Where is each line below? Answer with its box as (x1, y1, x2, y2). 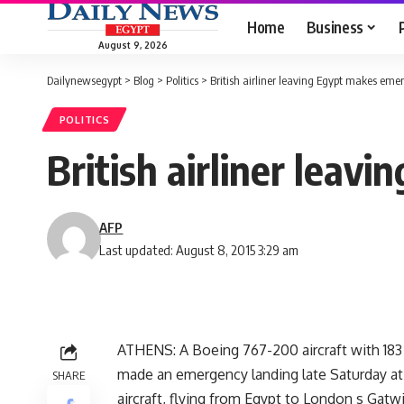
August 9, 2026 (97, 39, 168, 50)
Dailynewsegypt (47, 73, 122, 87)
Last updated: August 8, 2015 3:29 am (99, 242, 299, 259)
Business (306, 16, 363, 37)
